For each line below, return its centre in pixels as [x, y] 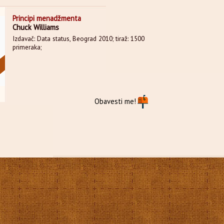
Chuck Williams [36, 27]
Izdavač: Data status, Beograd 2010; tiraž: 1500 [79, 39]
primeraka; [27, 47]
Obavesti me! [115, 101]
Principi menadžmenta [47, 18]
